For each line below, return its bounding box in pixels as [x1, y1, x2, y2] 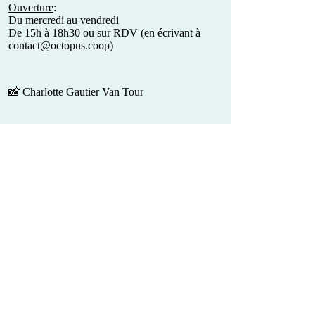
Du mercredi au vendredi [8, 14, 119, 26]
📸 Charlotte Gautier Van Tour [8, 86, 143, 98]
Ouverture [8, 1, 53, 13]
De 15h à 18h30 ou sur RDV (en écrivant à [8, 27, 200, 39]
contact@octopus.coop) [8, 39, 113, 51]
